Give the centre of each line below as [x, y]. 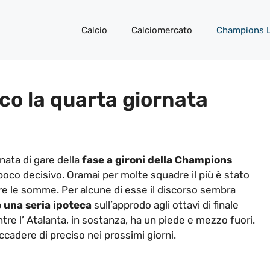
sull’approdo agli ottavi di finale [165, 205]
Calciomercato [162, 30]
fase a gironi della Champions [157, 160]
